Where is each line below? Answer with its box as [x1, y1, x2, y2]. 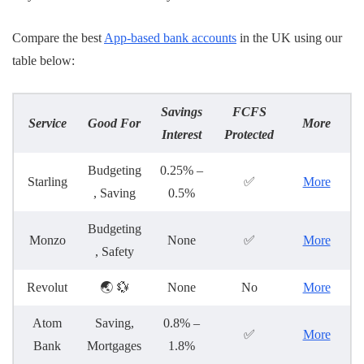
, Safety [94, 245, 134, 259]
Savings [161, 105, 202, 119]
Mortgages [87, 339, 141, 353]
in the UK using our [236, 31, 342, 45]
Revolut [27, 280, 67, 295]
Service [28, 116, 67, 131]
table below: [12, 54, 75, 68]
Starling [27, 175, 67, 189]
